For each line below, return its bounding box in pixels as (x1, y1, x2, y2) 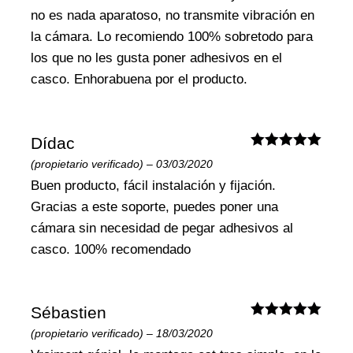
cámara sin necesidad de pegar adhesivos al (31, 220, 294, 236)
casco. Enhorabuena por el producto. (31, 72, 248, 87)
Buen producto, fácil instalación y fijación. (31, 177, 277, 193)
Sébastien (31, 303, 107, 322)
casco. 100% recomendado (31, 241, 191, 257)
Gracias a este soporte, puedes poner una (31, 199, 279, 214)
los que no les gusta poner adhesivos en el (31, 50, 283, 66)
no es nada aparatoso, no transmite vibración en (31, 8, 315, 24)
